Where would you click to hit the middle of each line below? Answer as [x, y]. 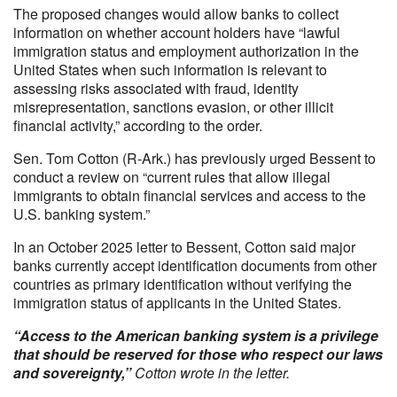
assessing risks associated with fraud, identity [156, 88]
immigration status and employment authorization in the [186, 51]
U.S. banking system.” [82, 214]
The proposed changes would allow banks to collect [176, 14]
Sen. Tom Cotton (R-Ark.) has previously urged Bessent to [195, 158]
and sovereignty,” [72, 373]
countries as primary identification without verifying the [183, 284]
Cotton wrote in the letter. [210, 373]
